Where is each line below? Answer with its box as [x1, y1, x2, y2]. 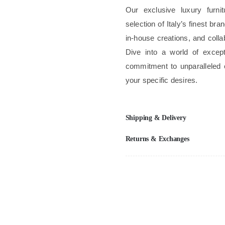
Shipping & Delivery [125, 114, 186, 122]
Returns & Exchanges [125, 135, 189, 143]
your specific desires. [125, 76, 198, 84]
